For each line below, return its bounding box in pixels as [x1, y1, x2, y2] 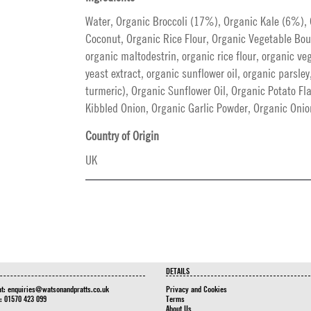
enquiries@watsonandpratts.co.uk [7, 283, 109, 294]
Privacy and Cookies [166, 283, 227, 294]
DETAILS [166, 265, 190, 276]
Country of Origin [85, 128, 159, 143]
